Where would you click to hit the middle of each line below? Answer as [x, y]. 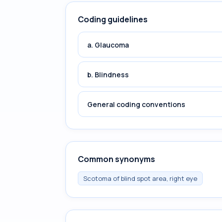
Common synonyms [116, 159]
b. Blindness [108, 74]
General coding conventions [136, 104]
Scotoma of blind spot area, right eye [140, 178]
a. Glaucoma [108, 45]
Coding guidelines [113, 19]
